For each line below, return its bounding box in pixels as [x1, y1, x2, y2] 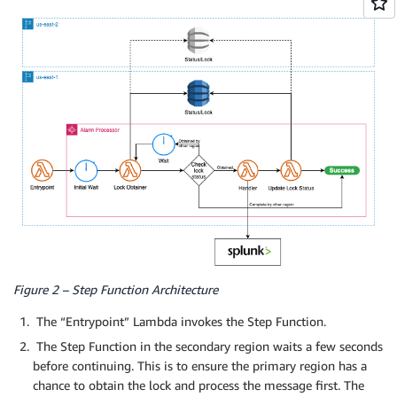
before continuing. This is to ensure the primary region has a [33, 358, 367, 374]
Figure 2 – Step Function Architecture [13, 282, 218, 298]
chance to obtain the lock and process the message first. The [33, 378, 364, 393]
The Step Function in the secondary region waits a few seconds [33, 339, 383, 354]
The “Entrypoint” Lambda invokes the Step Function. [33, 314, 326, 330]
